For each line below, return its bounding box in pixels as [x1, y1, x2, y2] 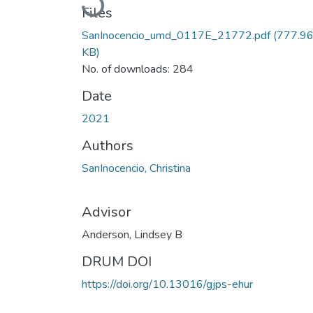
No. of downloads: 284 [82, 61, 194, 77]
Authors [82, 136, 133, 155]
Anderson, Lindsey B [82, 226, 182, 242]
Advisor [82, 202, 131, 221]
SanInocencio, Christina [82, 160, 191, 176]
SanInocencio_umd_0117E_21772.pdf [82, 27, 270, 43]
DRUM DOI [82, 252, 152, 271]
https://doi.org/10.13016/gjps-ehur [82, 276, 253, 292]
